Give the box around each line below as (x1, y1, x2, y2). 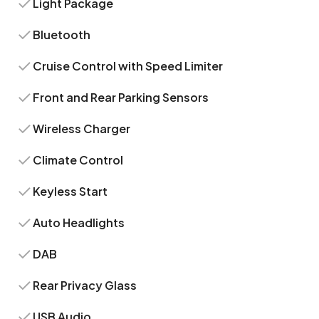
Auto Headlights (33, 215, 125, 230)
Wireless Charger (33, 121, 131, 136)
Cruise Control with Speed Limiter (33, 58, 224, 73)
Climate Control (33, 152, 124, 167)
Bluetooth (33, 27, 91, 42)
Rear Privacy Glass (33, 278, 137, 293)
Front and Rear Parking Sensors (33, 90, 209, 105)
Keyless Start (33, 184, 108, 199)
